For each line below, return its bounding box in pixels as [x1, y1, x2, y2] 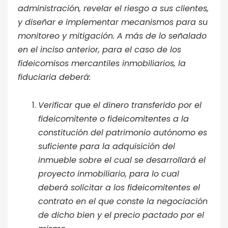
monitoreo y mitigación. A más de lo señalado [18, 30, 207, 42]
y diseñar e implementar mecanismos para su [18, 16, 208, 28]
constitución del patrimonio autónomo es [38, 126, 207, 138]
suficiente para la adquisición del [38, 140, 175, 152]
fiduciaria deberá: [18, 71, 91, 83]
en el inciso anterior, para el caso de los [18, 43, 181, 55]
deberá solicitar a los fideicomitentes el [38, 181, 200, 193]
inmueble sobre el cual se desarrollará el [38, 154, 206, 166]
